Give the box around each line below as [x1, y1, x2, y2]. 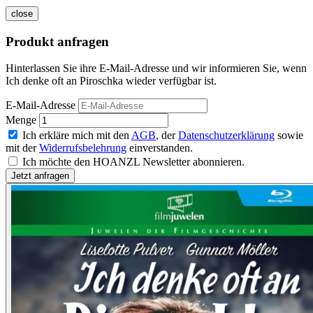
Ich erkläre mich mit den [22, 129, 131, 142]
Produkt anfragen [6, 34, 109, 49]
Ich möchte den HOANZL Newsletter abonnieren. [22, 156, 245, 168]
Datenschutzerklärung [178, 129, 275, 142]
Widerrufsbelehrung [39, 142, 126, 154]
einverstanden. [126, 142, 193, 154]
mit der [6, 142, 39, 154]
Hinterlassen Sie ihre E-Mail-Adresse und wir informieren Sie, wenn [6, 62, 307, 75]
